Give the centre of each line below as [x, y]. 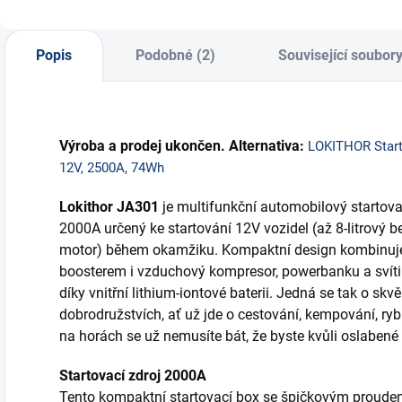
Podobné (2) [175, 56]
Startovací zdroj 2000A [133, 376]
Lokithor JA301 [109, 207]
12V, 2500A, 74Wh [112, 168]
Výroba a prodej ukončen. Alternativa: [184, 146]
